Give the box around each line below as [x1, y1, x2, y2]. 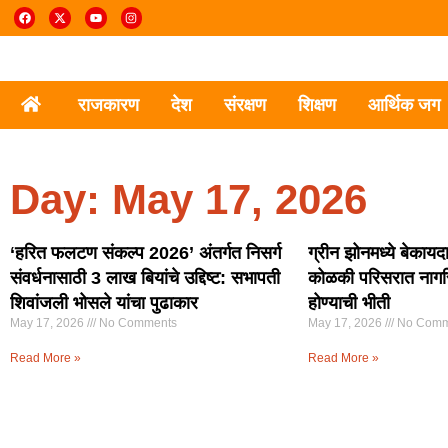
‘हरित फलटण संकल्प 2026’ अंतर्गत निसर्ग [10, 243, 281, 263]
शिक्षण [297, 95, 336, 115]
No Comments [96, 316, 177, 330]
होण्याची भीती [307, 293, 390, 313]
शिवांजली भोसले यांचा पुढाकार [10, 293, 198, 313]
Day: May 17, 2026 [10, 176, 367, 223]
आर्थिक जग [367, 95, 440, 115]
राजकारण [77, 95, 139, 115]
